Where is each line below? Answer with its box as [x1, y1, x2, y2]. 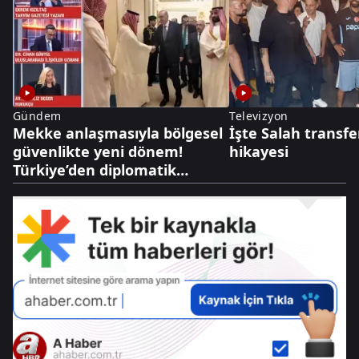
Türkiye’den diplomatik [13, 160, 176, 180]
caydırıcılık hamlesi [13, 179, 149, 199]
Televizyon [229, 108, 288, 124]
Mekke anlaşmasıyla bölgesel [13, 123, 223, 143]
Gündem [13, 108, 62, 124]
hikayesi [229, 142, 289, 162]
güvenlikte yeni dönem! [13, 142, 183, 162]
